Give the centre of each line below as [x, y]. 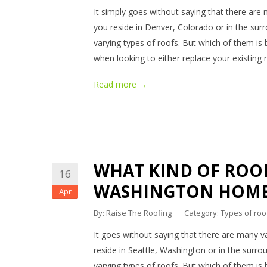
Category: [202, 213]
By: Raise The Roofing [133, 213]
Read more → [120, 84]
